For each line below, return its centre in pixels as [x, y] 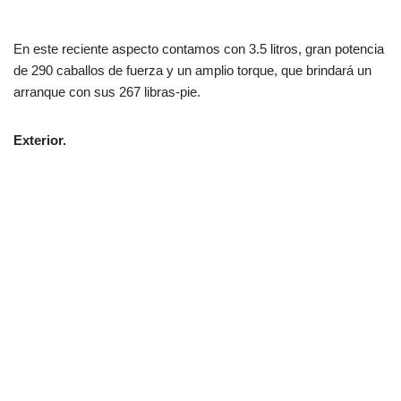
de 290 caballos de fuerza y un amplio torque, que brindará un [192, 70]
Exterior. [40, 140]
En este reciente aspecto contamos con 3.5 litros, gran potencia [199, 48]
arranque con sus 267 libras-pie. [107, 91]
